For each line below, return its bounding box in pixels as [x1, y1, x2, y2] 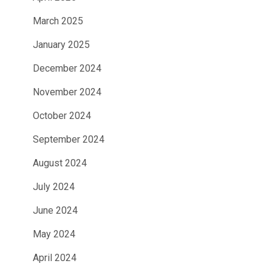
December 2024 [33, 63, 101, 75]
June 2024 [33, 205, 78, 217]
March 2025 [33, 15, 83, 27]
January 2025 [33, 39, 90, 51]
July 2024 [33, 181, 75, 193]
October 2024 [33, 110, 91, 122]
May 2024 [33, 228, 75, 240]
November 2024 [33, 86, 101, 98]
